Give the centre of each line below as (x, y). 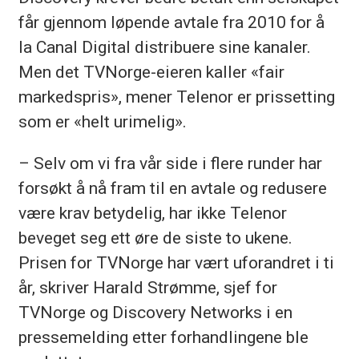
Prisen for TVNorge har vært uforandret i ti (176, 262)
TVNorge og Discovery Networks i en (155, 312)
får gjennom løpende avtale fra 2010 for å (171, 22)
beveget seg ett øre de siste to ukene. (155, 237)
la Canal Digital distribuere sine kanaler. (164, 46)
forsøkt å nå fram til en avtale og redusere (172, 188)
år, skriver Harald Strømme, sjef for (147, 287)
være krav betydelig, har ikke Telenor (152, 212)
